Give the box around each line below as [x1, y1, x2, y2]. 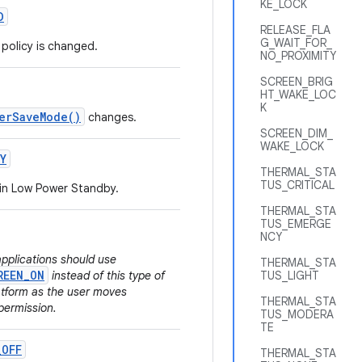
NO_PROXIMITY [260, 48, 336, 63]
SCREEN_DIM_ [260, 126, 333, 141]
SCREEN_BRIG [260, 74, 333, 89]
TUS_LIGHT [260, 268, 319, 283]
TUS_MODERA [260, 307, 334, 322]
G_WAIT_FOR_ [260, 36, 332, 50]
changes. [85, 110, 137, 124]
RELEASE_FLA [260, 23, 330, 37]
